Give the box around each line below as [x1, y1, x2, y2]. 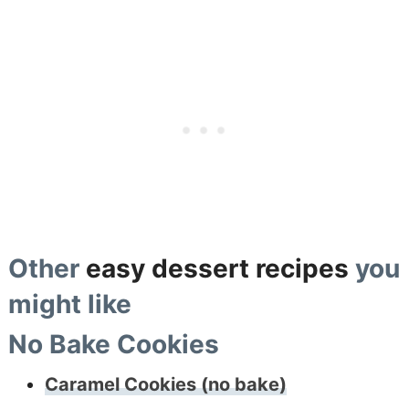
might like [7, 288, 131, 320]
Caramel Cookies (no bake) [44, 372, 287, 395]
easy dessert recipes [85, 252, 349, 284]
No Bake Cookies [7, 328, 219, 360]
